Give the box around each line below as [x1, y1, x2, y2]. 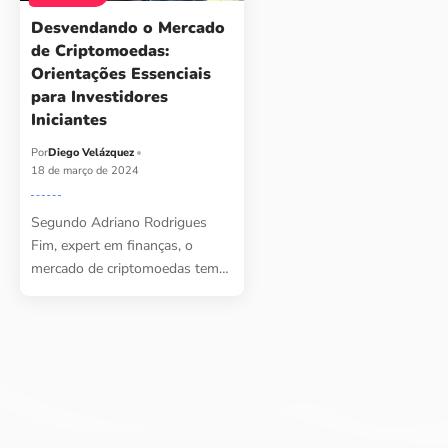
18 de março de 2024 [31, 163, 140, 179]
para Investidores [31, 86, 169, 109]
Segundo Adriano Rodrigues [31, 213, 208, 233]
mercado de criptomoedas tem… [31, 259, 230, 279]
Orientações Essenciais [31, 63, 212, 86]
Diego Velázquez [48, 145, 135, 161]
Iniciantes [31, 109, 108, 132]
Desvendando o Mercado [31, 17, 226, 40]
